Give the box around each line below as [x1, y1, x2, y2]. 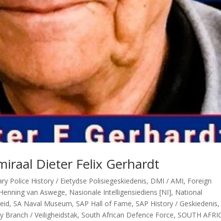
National [175, 187, 203, 197]
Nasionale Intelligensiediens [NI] [69, 187, 172, 197]
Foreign [187, 176, 212, 185]
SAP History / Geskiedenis [136, 198, 218, 208]
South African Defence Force [81, 210, 174, 220]
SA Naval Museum [13, 198, 73, 208]
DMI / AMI [150, 176, 184, 185]
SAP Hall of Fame [76, 198, 132, 208]
